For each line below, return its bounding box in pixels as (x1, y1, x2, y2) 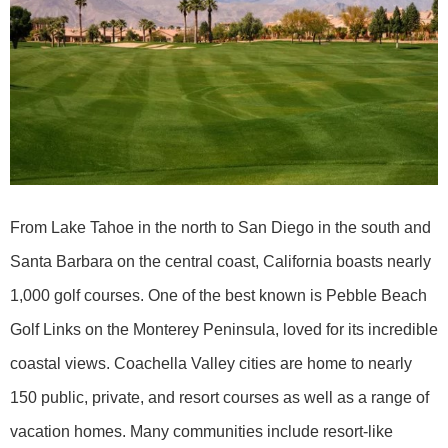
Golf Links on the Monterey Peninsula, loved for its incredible (10, 321, 438, 339)
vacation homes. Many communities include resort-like (10, 423, 393, 441)
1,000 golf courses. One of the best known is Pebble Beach (10, 287, 427, 305)
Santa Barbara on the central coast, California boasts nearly (10, 253, 431, 271)
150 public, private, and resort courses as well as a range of (10, 389, 429, 407)
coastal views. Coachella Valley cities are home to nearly (10, 355, 412, 373)
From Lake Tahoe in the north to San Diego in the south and (10, 219, 431, 237)
